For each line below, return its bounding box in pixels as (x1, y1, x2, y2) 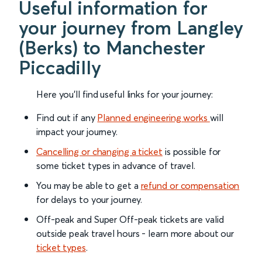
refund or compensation (140, 180, 240, 192)
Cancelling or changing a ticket (36, 146, 163, 158)
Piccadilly (19, 56, 101, 80)
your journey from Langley (19, 16, 243, 40)
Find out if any (36, 112, 98, 124)
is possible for (162, 146, 221, 158)
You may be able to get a (36, 180, 141, 192)
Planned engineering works (97, 112, 210, 124)
